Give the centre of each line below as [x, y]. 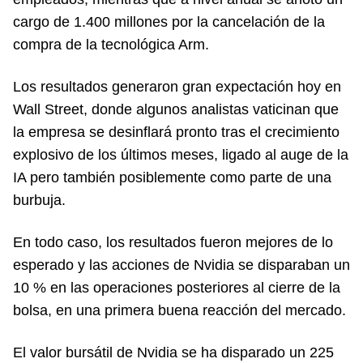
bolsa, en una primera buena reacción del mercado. [179, 310]
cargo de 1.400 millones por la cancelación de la [169, 21]
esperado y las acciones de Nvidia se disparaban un [181, 265]
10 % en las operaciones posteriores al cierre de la [177, 287]
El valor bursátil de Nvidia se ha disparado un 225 [173, 352]
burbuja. [39, 200]
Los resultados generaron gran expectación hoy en [177, 86]
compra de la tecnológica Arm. [111, 44]
